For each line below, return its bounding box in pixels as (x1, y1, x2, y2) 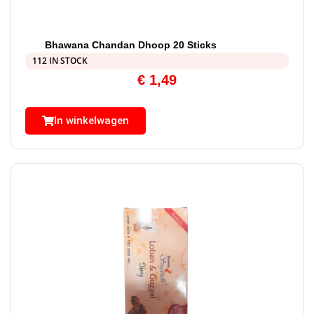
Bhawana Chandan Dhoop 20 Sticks (44, 39, 217, 51)
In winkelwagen (54, 114, 129, 128)
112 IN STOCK (32, 55, 88, 67)
